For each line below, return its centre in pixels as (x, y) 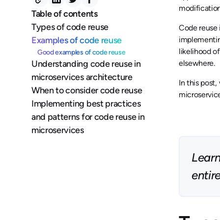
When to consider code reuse (87, 90)
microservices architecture (82, 77)
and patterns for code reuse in (88, 117)
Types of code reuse (70, 27)
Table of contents (65, 14)
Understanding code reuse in (86, 64)
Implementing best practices (86, 104)
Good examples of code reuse (82, 52)
